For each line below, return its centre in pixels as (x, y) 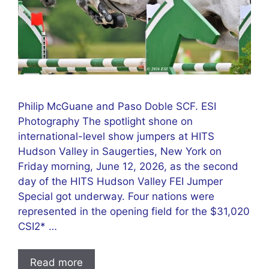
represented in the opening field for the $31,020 (134, 211)
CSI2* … (38, 226)
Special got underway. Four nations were (116, 196)
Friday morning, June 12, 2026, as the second (128, 166)
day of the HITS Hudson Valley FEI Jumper (120, 181)
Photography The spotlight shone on (105, 121)
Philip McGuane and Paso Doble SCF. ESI (117, 106)
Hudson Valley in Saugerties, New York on (120, 151)
